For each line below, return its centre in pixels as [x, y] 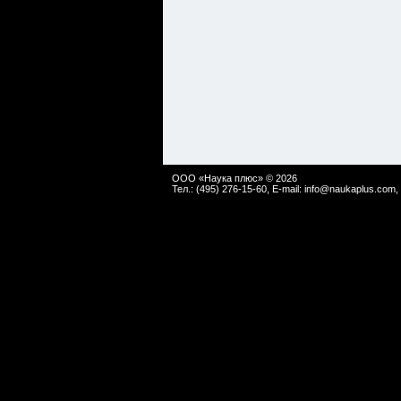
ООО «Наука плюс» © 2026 [235, 178]
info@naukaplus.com [350, 189]
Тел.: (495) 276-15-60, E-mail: [238, 189]
